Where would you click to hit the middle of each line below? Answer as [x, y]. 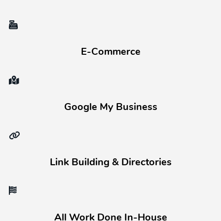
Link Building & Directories [110, 163]
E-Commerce [110, 52]
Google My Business [110, 108]
